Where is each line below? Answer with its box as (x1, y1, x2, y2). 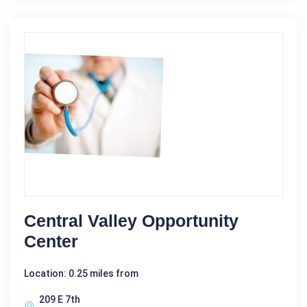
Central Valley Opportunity (24, 210, 238, 230)
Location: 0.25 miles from (24, 267, 138, 279)
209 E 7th (39, 293, 80, 305)
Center (24, 231, 78, 251)
